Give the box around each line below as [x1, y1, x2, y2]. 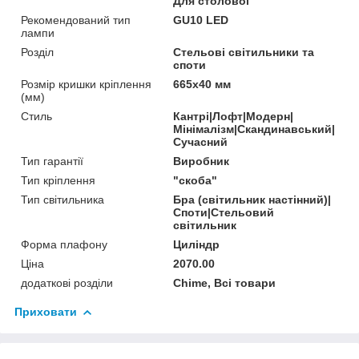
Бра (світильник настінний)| [173, 192, 332, 206]
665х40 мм [173, 77, 232, 91]
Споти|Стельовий [173, 205, 275, 219]
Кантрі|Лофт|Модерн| [173, 109, 294, 123]
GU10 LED [173, 13, 229, 26]
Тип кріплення [21, 173, 95, 187]
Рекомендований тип [21, 13, 131, 26]
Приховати [14, 305, 77, 318]
